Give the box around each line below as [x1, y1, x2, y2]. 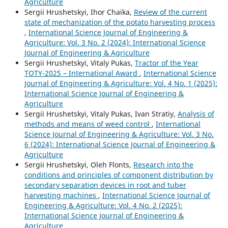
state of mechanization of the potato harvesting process [24, 17, 215, 27]
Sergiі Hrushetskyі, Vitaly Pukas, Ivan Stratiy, [24, 108, 178, 119]
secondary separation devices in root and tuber [24, 180, 186, 190]
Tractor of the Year [134, 58, 198, 68]
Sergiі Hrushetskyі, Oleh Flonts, [24, 159, 133, 169]
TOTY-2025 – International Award [24, 68, 139, 78]
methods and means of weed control [24, 119, 152, 129]
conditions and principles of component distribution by [24, 169, 213, 180]
